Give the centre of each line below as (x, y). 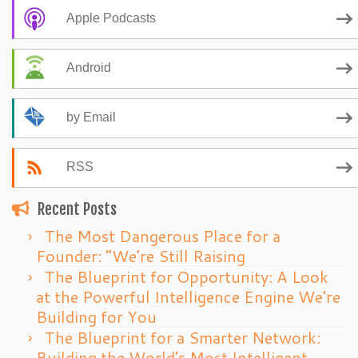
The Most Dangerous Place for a (163, 236)
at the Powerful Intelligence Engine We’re (188, 296)
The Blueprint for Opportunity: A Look (187, 276)
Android (89, 68)
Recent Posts (77, 209)
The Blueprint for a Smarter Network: (183, 337)
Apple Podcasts (111, 18)
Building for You (96, 316)
